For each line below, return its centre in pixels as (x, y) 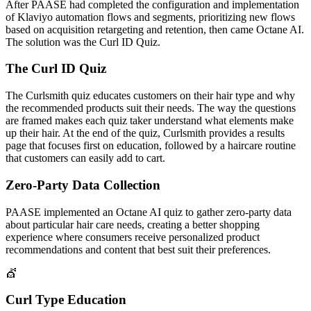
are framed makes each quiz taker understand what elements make (150, 121)
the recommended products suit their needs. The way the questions (151, 108)
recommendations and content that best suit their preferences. (138, 249)
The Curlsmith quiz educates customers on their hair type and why (150, 96)
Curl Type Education (66, 300)
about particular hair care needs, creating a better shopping (133, 224)
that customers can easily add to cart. (85, 158)
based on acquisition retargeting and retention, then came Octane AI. (155, 29)
